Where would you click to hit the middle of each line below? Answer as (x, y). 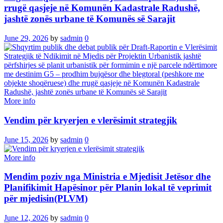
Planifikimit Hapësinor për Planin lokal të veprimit (108, 188)
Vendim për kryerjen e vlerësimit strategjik (91, 120)
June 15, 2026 (26, 139)
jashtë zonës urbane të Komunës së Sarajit (90, 19)
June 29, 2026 (26, 38)
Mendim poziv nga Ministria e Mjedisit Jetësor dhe (107, 177)
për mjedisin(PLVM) (46, 199)
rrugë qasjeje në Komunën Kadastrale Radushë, (102, 8)
